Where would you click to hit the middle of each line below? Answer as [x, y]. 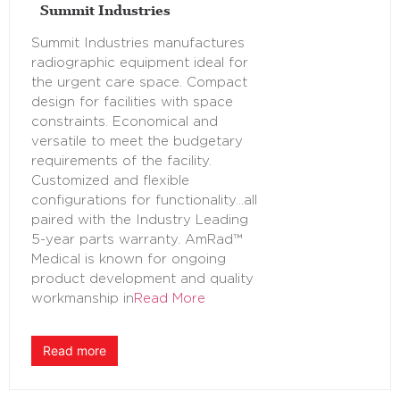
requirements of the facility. [121, 162]
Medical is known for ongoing [129, 260]
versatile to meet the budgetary [137, 142]
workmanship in [83, 299]
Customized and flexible [110, 181]
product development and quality [142, 279]
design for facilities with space [132, 103]
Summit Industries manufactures [138, 44]
